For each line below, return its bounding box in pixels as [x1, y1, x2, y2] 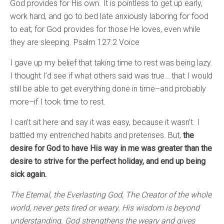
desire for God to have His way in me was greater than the [10, 143, 212, 153]
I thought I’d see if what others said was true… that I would [10, 71, 212, 81]
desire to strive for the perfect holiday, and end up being [10, 156, 205, 166]
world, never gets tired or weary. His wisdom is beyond [10, 203, 199, 213]
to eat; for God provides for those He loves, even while [10, 24, 200, 34]
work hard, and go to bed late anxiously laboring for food [10, 11, 208, 21]
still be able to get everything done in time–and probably [10, 84, 206, 94]
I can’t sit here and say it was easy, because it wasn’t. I [10, 117, 199, 127]
